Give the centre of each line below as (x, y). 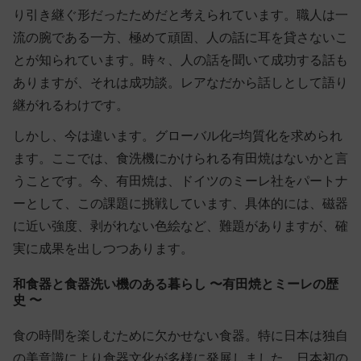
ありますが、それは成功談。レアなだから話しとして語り (180, 83)
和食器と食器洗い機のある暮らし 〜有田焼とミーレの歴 (176, 284)
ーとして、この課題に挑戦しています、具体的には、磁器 (180, 204)
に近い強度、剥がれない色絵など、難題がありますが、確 (180, 226)
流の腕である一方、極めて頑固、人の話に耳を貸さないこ (180, 38)
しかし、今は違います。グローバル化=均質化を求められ (178, 136)
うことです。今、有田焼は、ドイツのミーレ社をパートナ (180, 181)
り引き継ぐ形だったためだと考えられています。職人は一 (180, 15)
